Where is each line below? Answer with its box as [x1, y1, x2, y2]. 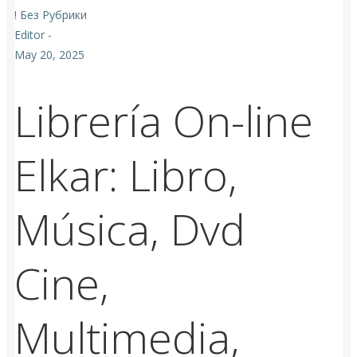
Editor [14, 27, 45, 43]
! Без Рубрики [14, 7, 87, 23]
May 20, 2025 [14, 47, 84, 63]
